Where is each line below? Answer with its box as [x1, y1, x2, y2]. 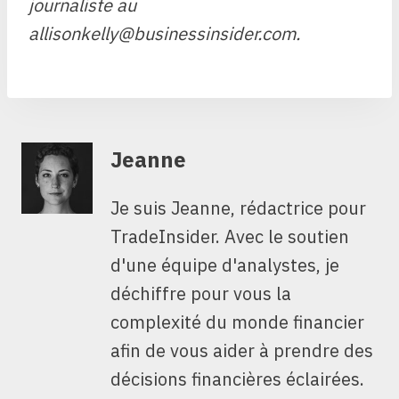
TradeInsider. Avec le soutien [110, 224, 349, 249]
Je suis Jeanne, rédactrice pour [110, 196, 366, 221]
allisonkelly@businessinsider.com [28, 21, 296, 46]
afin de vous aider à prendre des [110, 338, 373, 363]
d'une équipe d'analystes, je [110, 253, 339, 278]
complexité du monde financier [110, 310, 364, 335]
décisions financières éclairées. [110, 367, 364, 392]
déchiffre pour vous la [110, 281, 291, 306]
